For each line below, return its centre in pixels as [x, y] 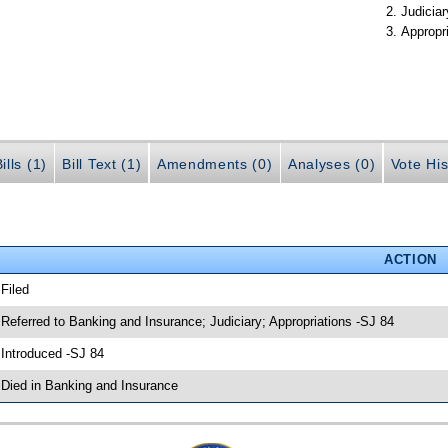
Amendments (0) [214, 163]
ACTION [410, 259]
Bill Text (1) [102, 163]
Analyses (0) [332, 163]
